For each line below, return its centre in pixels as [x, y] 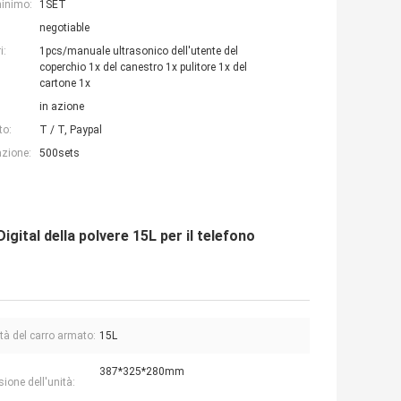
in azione [62, 107]
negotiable [64, 28]
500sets [60, 154]
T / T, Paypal [71, 130]
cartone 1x [65, 84]
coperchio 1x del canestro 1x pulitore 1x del [143, 68]
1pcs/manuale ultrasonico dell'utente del [139, 51]
